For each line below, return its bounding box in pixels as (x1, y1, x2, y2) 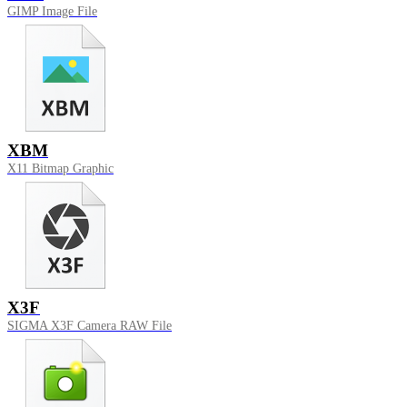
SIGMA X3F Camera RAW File (7, 319, 172, 333)
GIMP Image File (7, 5, 97, 19)
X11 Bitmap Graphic (7, 162, 114, 176)
